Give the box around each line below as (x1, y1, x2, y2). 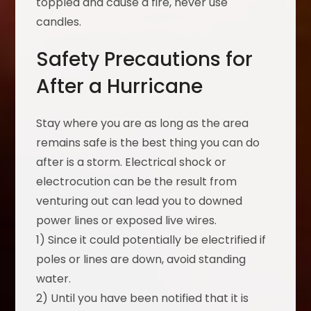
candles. (36, 14, 82, 31)
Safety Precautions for (36, 46, 253, 74)
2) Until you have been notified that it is (36, 290, 249, 307)
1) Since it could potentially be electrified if (36, 232, 267, 249)
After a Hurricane (36, 73, 203, 101)
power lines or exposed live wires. (36, 212, 217, 229)
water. (36, 271, 72, 287)
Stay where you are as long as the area (36, 115, 249, 132)
